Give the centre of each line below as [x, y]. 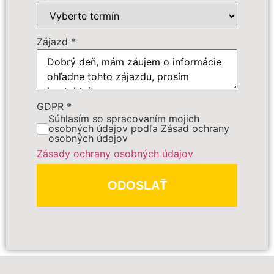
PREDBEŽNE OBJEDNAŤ [131, 174]
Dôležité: [62, 53]
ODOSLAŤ [137, 186]
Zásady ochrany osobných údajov [115, 154]
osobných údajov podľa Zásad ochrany [139, 129]
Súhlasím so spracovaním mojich [124, 119]
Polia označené [66, 215]
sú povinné [130, 215]
